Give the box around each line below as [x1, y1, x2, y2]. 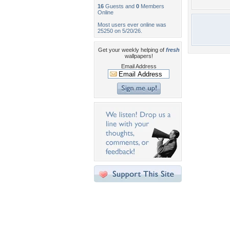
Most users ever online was [98, 22, 166, 28]
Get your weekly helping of [98, 47, 166, 53]
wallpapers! [124, 53, 153, 59]
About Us [140, 221, 167, 229]
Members [139, 3, 164, 9]
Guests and [104, 3, 136, 9]
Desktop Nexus [140, 203, 181, 209]
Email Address [121, 63, 157, 69]
